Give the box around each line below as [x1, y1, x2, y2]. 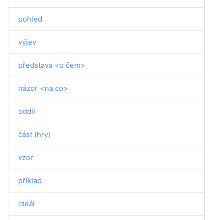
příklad [18, 176, 42, 185]
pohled [18, 14, 42, 24]
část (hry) [18, 130, 51, 139]
